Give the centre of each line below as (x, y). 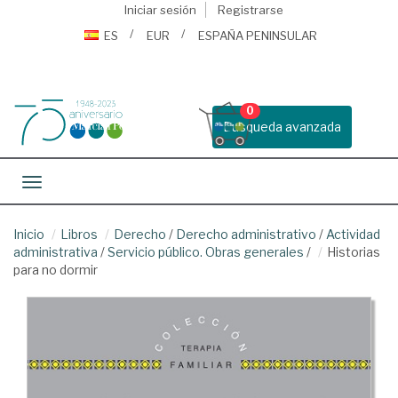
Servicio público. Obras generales (206, 252)
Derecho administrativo (246, 234)
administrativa (56, 252)
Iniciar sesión (160, 10)
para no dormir (56, 270)
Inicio (29, 234)
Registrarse (250, 10)
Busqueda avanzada (282, 127)
